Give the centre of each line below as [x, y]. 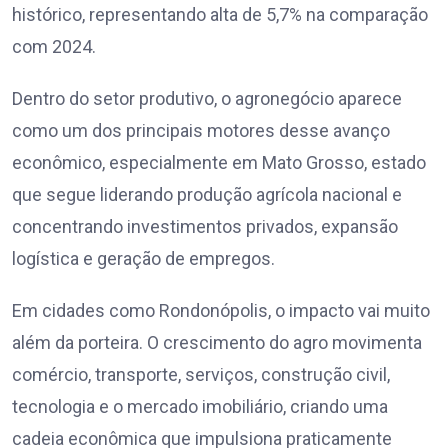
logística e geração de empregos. [143, 259]
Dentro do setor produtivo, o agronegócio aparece [207, 99]
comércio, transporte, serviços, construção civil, [201, 375]
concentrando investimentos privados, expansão [205, 227]
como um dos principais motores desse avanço [201, 131]
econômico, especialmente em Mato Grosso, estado [219, 163]
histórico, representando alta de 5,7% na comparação [220, 15]
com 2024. [54, 47]
